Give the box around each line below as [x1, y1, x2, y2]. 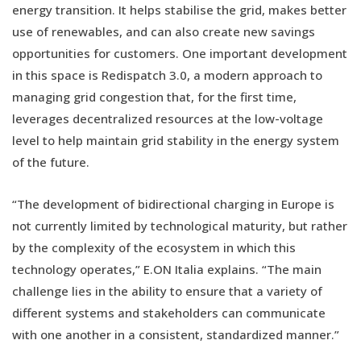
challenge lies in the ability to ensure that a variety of [12, 282, 322, 299]
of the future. [12, 153, 89, 170]
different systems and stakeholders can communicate [12, 304, 326, 321]
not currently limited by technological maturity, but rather [12, 217, 347, 234]
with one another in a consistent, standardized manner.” [12, 326, 339, 342]
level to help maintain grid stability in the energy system [12, 131, 339, 148]
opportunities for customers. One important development [12, 44, 347, 61]
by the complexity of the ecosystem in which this [12, 239, 296, 255]
